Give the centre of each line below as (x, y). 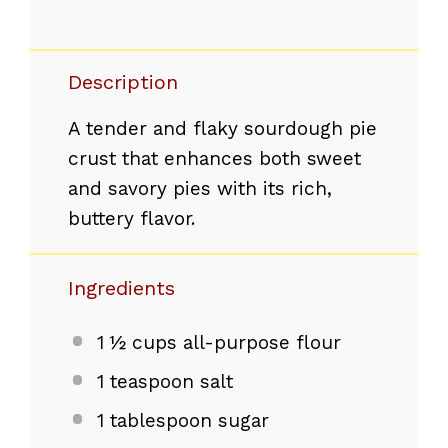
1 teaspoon (145, 382)
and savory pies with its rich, (200, 189)
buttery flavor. (131, 219)
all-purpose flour (258, 343)
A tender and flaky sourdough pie (222, 129)
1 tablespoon (154, 420)
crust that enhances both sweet (214, 159)
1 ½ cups (136, 343)
